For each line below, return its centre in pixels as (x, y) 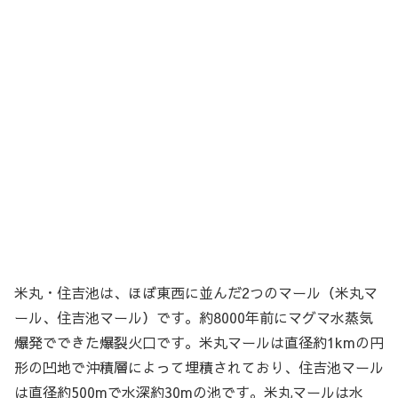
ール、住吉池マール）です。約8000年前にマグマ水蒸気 (194, 318)
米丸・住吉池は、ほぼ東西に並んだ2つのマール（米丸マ (196, 293)
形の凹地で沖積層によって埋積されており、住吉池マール (199, 367)
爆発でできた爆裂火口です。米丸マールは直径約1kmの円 (199, 342)
